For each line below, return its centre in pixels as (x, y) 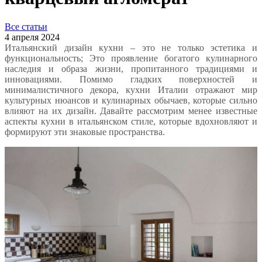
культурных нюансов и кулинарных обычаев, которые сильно (131, 100)
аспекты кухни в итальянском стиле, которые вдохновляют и (131, 121)
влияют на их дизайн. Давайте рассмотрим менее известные (131, 111)
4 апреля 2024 (32, 37)
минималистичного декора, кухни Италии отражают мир (131, 89)
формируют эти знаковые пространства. (85, 132)
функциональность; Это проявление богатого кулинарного (131, 58)
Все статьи (26, 26)
